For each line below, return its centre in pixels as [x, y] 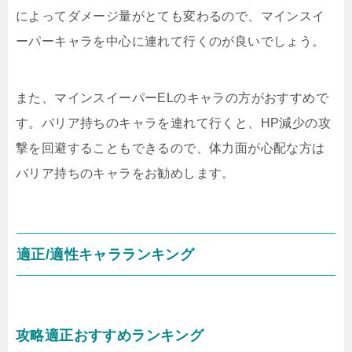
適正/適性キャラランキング [106, 255]
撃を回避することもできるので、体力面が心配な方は [170, 148]
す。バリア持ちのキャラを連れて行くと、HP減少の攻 [173, 123]
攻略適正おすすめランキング [110, 335]
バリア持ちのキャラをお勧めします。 [125, 173]
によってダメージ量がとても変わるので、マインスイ [170, 16]
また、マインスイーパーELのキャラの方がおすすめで [172, 98]
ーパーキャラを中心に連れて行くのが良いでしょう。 [170, 41]
